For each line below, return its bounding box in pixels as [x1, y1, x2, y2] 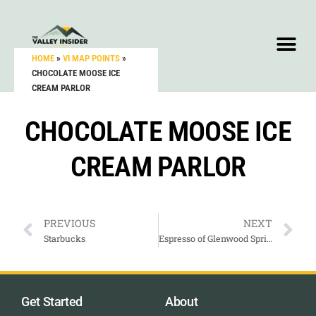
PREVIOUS [44, 217, 96, 231]
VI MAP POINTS [63, 53, 120, 63]
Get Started [21, 293, 83, 309]
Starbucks [44, 233, 86, 245]
